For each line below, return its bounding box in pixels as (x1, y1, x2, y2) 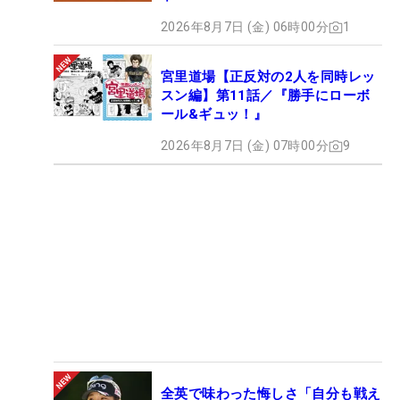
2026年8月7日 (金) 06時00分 (161, 20, 329, 35)
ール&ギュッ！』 (161, 106, 268, 123)
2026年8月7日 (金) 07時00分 (161, 138, 329, 154)
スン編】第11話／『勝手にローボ (161, 87, 371, 104)
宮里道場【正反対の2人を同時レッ (161, 69, 376, 86)
